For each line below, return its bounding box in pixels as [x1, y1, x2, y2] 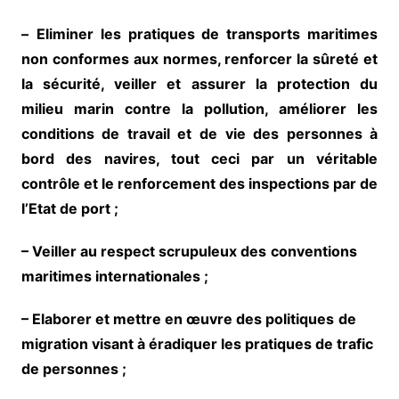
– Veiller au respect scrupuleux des [20, 241, 266, 260]
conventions [270, 241, 357, 260]
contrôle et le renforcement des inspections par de [20, 174, 379, 192]
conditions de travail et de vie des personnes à [20, 124, 379, 142]
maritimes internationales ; [20, 266, 208, 285]
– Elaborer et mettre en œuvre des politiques [20, 309, 334, 328]
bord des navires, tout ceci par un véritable [20, 149, 379, 167]
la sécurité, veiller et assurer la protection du [20, 74, 379, 93]
